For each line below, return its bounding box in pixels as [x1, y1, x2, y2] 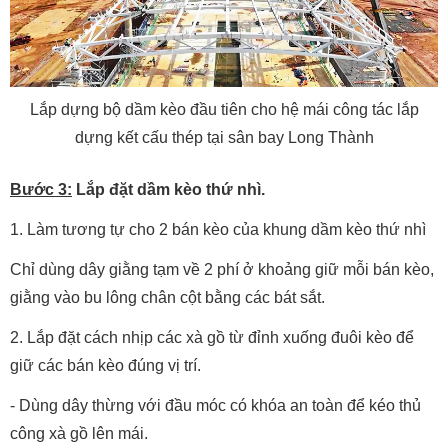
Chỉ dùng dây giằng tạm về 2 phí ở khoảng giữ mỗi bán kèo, [10, 260, 434, 278]
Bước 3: [10, 180, 72, 198]
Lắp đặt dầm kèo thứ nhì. [72, 180, 265, 198]
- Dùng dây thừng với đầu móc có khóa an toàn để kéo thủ [10, 396, 421, 414]
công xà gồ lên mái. [10, 424, 148, 442]
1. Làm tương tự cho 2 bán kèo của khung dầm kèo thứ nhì [10, 220, 426, 238]
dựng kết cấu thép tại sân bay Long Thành [74, 128, 374, 146]
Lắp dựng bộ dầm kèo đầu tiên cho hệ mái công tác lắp [29, 100, 419, 118]
